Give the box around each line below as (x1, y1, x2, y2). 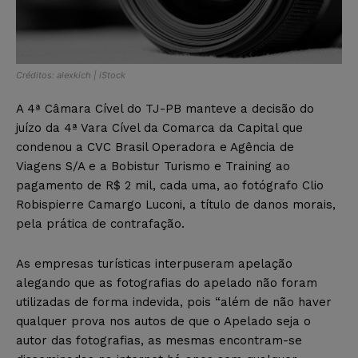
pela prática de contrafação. (16, 217, 185, 232)
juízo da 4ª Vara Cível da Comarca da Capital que (16, 121, 303, 136)
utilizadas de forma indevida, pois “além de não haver (16, 295, 332, 310)
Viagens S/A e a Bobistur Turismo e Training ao (16, 159, 290, 174)
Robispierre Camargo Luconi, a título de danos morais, (16, 197, 336, 213)
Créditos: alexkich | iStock (16, 70, 125, 82)
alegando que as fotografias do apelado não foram (16, 276, 317, 291)
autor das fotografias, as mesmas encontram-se (16, 333, 302, 348)
